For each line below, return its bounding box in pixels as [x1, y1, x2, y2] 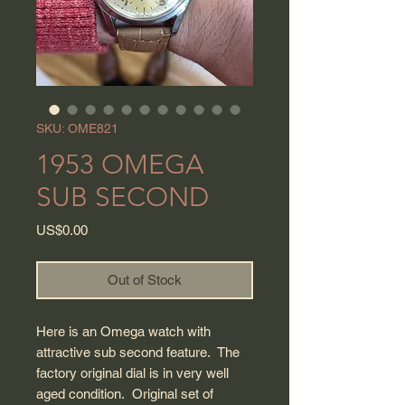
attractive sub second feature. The [36, 344, 240, 361]
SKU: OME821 [36, 121, 118, 137]
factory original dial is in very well [36, 365, 229, 381]
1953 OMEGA [36, 148, 204, 182]
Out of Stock [108, 272, 182, 288]
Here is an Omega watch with [36, 324, 211, 340]
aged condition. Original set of [36, 386, 213, 402]
